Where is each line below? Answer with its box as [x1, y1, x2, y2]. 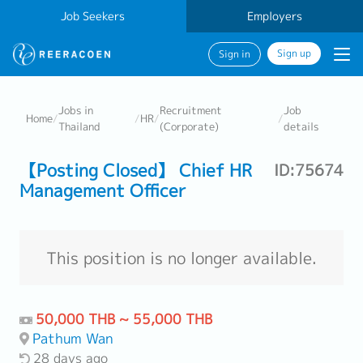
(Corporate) [160, 119, 220, 134]
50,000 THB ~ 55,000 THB [36, 310, 212, 328]
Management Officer [19, 178, 186, 203]
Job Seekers [61, 8, 126, 24]
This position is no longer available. [46, 246, 317, 269]
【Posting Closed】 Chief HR [19, 158, 252, 182]
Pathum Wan [32, 329, 113, 348]
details [284, 119, 319, 134]
